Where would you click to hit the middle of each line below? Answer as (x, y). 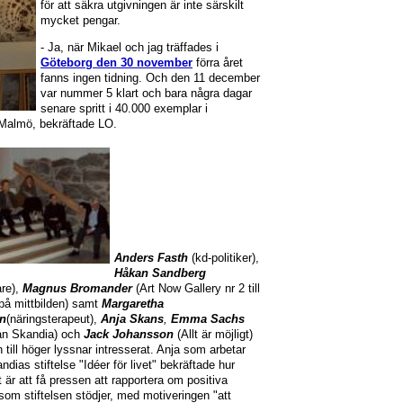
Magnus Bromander (77, 289)
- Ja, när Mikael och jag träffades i (130, 48)
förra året (219, 63)
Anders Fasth (151, 258)
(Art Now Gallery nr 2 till (196, 289)
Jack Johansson (129, 335)
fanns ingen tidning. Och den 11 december (150, 78)
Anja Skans (132, 319)
